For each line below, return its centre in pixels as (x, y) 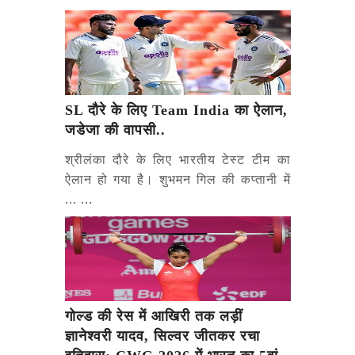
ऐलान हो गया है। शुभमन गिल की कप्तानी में (177, 179)
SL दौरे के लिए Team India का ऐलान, (176, 110)
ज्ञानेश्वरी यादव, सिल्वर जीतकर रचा (162, 336)
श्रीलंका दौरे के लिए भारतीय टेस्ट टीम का (177, 159)
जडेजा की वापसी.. (115, 130)
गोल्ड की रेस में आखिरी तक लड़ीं (153, 316)
